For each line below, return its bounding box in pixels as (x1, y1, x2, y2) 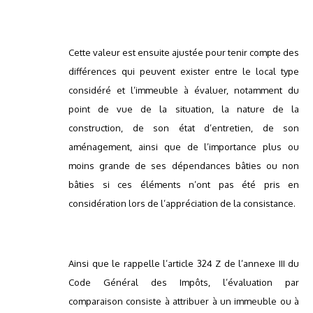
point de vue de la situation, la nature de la (68, 103, 299, 115)
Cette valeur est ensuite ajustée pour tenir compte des (68, 47, 299, 59)
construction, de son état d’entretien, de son (68, 122, 299, 134)
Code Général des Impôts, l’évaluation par (68, 277, 299, 289)
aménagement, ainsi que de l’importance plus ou (68, 141, 299, 153)
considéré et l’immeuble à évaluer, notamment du (68, 85, 299, 96)
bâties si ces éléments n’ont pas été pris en (68, 179, 299, 191)
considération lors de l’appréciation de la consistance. (68, 198, 296, 210)
